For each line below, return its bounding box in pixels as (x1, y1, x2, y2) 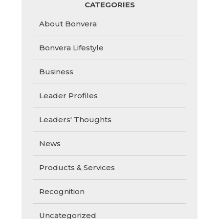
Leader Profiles (39, 91, 98, 101)
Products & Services (39, 163, 115, 173)
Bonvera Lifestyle (39, 43, 104, 53)
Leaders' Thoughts (39, 115, 111, 125)
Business (39, 67, 73, 77)
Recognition (39, 187, 85, 197)
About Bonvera (39, 19, 97, 29)
